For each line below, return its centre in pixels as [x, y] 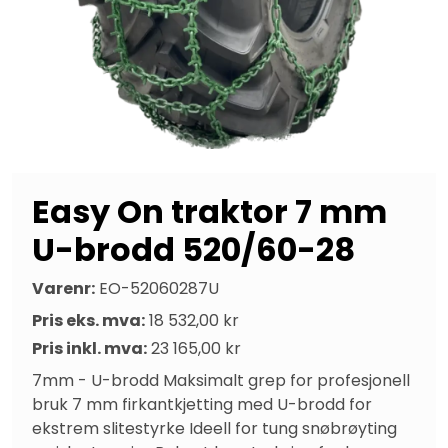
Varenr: [63, 288]
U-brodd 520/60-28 [193, 249]
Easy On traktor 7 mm [209, 211]
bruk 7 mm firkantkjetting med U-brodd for [202, 404]
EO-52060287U [159, 288]
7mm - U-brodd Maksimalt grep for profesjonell [221, 380]
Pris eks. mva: [88, 320]
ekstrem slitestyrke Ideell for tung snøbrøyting [214, 428]
